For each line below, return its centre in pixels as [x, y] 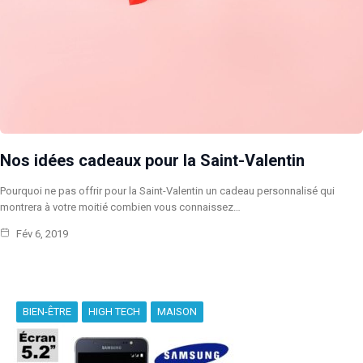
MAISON [177, 311]
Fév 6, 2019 [41, 233]
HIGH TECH [114, 311]
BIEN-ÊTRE [47, 311]
